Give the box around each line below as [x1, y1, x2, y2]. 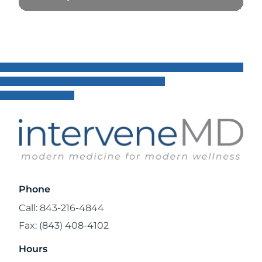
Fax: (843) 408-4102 [19, 219, 109, 231]
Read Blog [30, 18, 82, 29]
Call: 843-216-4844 [19, 202, 104, 213]
